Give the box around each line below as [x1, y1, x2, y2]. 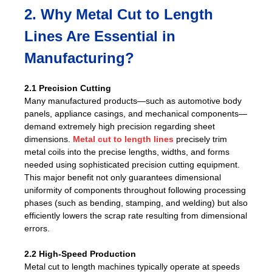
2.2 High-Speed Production [24, 248, 136, 259]
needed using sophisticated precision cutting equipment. [24, 159, 240, 169]
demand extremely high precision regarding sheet [24, 121, 215, 131]
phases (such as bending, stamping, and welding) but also [24, 197, 248, 208]
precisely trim [174, 134, 227, 144]
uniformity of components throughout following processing [24, 185, 246, 195]
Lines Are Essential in [24, 27, 175, 44]
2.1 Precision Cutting [24, 83, 111, 93]
